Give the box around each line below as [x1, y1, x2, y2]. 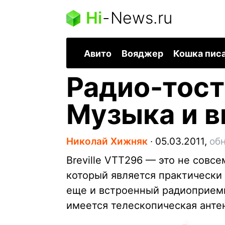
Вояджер [122, 48, 163, 59]
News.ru [110, 8, 172, 28]
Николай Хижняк [66, 136, 148, 148]
